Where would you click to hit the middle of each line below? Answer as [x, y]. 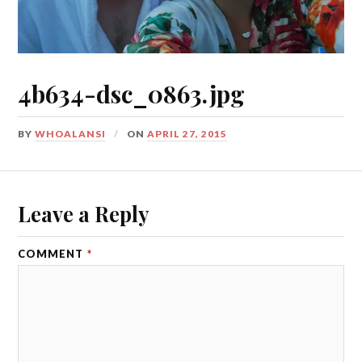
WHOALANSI [71, 134]
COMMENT [52, 253]
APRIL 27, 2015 [187, 134]
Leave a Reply [84, 213]
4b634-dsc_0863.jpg [132, 94]
